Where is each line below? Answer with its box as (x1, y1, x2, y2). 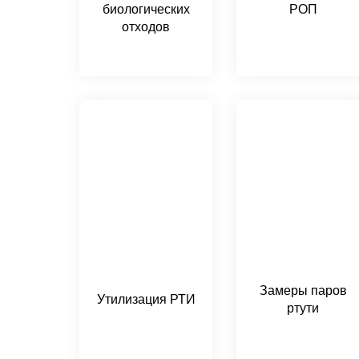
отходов (122, 20, 170, 34)
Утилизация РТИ (96, 292, 196, 306)
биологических (102, 2, 190, 16)
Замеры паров (259, 284, 347, 297)
